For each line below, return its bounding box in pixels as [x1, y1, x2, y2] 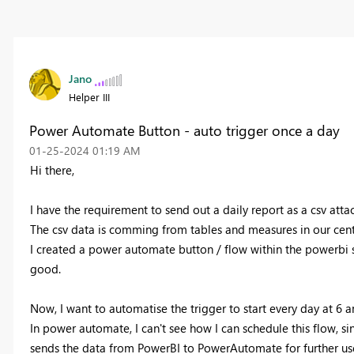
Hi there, [29, 162, 74, 179]
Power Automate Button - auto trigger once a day [28, 121, 340, 141]
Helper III [68, 90, 110, 104]
